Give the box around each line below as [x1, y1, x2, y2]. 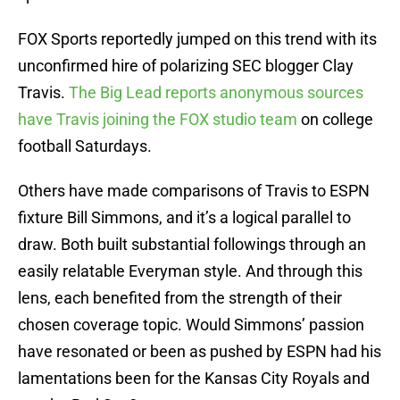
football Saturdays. [18, 137, 152, 156]
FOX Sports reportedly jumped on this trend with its [18, 29, 377, 49]
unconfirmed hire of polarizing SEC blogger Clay [18, 56, 354, 76]
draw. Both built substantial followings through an [18, 235, 366, 254]
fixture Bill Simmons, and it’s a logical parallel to [18, 208, 351, 228]
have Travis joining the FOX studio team [18, 110, 297, 129]
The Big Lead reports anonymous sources [69, 83, 363, 103]
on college [297, 110, 373, 129]
